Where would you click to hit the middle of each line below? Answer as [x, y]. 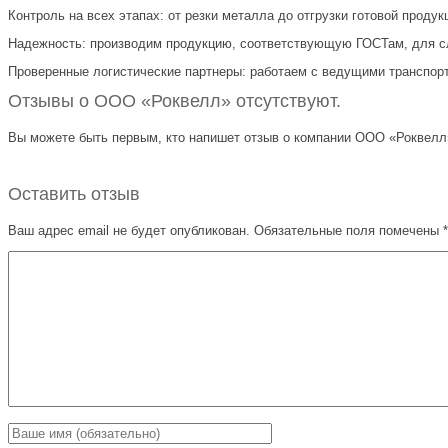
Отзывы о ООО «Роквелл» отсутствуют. [174, 100]
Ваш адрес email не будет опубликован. [129, 230]
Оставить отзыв [74, 193]
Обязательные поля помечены [346, 230]
